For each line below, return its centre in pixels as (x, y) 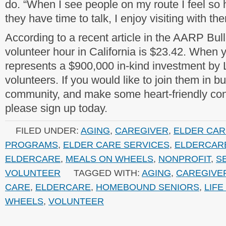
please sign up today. (56, 108)
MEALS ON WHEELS (109, 159)
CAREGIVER (142, 130)
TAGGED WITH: (108, 173)
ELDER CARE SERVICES (116, 145)
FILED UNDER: (48, 130)
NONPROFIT (185, 159)
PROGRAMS (32, 145)
